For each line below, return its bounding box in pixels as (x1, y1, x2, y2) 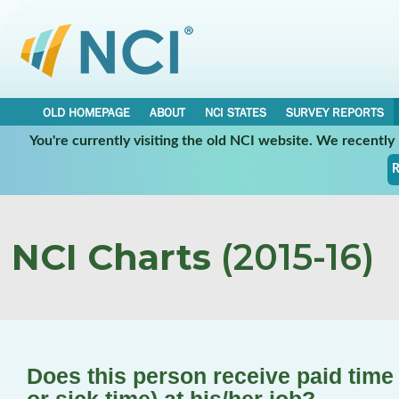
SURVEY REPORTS (286, 105, 384, 119)
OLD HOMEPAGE (43, 105, 130, 119)
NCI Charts (12, 235, 211, 279)
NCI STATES (205, 105, 266, 119)
